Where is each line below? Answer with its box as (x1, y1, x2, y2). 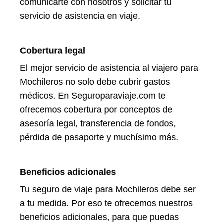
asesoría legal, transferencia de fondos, (20, 118, 176, 128)
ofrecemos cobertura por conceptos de (20, 104, 172, 114)
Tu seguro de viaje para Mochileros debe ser (20, 184, 196, 194)
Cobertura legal (20, 45, 85, 55)
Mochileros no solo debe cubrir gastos (20, 76, 170, 87)
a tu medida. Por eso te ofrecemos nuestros (20, 198, 193, 208)
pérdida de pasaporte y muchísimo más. (20, 132, 178, 142)
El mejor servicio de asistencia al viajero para (20, 62, 198, 73)
